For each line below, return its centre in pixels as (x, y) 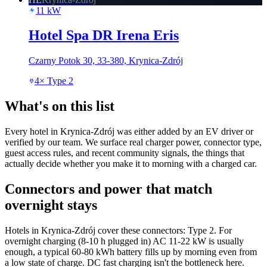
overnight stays (51, 205)
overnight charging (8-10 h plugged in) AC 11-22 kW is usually (124, 241)
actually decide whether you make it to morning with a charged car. (131, 164)
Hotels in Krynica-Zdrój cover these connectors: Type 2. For (118, 230)
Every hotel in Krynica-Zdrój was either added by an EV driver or (129, 132)
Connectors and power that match (108, 189)
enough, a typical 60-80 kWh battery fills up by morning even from (131, 252)
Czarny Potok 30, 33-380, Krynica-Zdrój (106, 61)
